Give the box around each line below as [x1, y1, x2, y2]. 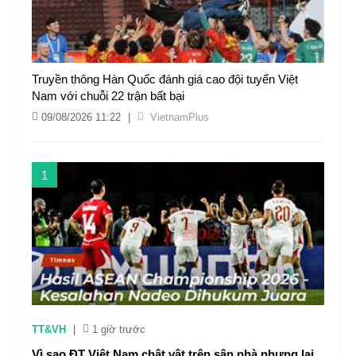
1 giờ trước [92, 323, 145, 335]
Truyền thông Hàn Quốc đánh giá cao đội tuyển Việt [32, 72, 298, 86]
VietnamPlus [150, 111, 209, 123]
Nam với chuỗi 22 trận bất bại [32, 89, 184, 103]
